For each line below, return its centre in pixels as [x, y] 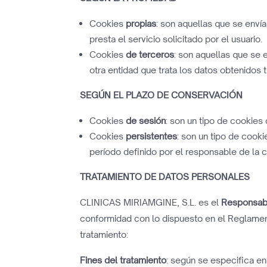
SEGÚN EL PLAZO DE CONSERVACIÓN [162, 95]
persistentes [152, 136]
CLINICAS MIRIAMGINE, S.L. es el [150, 202]
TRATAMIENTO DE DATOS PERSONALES [165, 177]
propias [141, 24]
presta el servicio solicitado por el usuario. [176, 39]
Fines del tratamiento [123, 260]
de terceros [150, 55]
